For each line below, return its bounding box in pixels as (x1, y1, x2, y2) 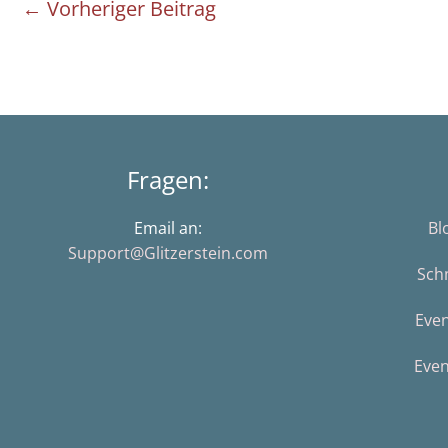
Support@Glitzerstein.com (68, 242, 268, 265)
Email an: (134, 217, 202, 240)
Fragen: (127, 163, 209, 197)
